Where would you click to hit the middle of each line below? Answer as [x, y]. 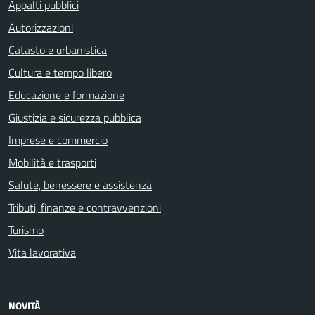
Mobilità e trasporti [52, 162]
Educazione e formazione [66, 95]
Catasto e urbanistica [58, 50]
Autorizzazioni [41, 27]
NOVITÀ [24, 305]
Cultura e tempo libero [60, 72]
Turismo [26, 230]
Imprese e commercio [58, 140]
